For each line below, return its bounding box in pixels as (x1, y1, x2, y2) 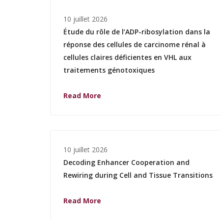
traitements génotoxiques (63, 65, 155, 75)
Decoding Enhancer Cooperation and (63, 157, 190, 167)
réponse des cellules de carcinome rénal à (63, 39, 206, 49)
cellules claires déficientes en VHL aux (63, 52, 192, 62)
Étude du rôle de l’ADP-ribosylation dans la (63, 27, 210, 36)
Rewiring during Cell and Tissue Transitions (63, 170, 213, 180)
